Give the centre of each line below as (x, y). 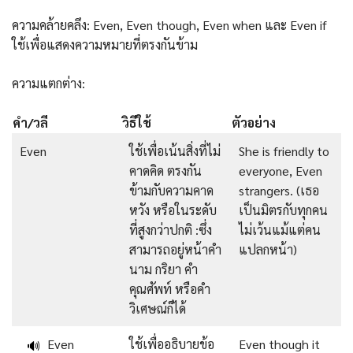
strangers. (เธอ (279, 190)
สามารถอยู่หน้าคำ (175, 249)
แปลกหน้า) (268, 249)
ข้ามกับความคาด (171, 190)
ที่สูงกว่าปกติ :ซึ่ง (171, 229)
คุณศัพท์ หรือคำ (170, 288)
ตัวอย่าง (254, 122)
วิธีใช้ (137, 122)
